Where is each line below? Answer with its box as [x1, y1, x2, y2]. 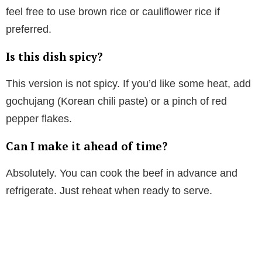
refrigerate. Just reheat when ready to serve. [6, 184, 212, 196]
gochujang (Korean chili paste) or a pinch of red [6, 95, 227, 107]
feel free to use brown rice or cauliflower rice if [6, 5, 220, 18]
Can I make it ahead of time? [6, 138, 168, 153]
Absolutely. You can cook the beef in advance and [6, 167, 237, 179]
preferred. [6, 23, 51, 35]
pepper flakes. [6, 112, 72, 125]
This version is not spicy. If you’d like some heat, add [6, 77, 251, 89]
